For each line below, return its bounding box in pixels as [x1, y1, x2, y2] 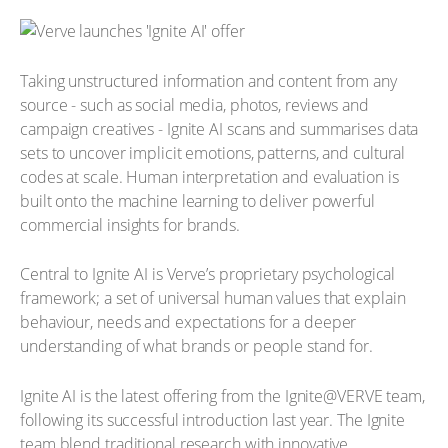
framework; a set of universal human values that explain [20, 287, 406, 309]
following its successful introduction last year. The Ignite [20, 408, 406, 431]
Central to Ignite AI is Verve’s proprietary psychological [20, 263, 396, 285]
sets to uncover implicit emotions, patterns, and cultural [20, 141, 406, 164]
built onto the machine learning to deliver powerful [20, 189, 375, 212]
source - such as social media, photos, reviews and [20, 93, 369, 116]
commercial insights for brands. [20, 213, 240, 236]
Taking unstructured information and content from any [20, 69, 397, 92]
